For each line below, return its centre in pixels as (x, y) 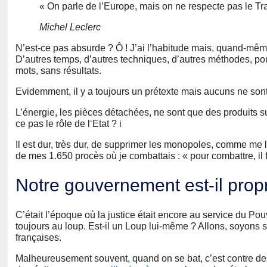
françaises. (38, 237)
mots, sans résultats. (58, 71)
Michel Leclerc (70, 27)
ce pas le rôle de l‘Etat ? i (69, 124)
